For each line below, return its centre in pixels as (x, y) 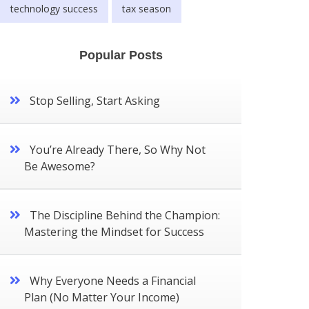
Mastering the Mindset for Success (114, 231)
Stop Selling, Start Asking (95, 100)
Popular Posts (121, 55)
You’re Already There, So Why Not (118, 149)
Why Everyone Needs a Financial (113, 280)
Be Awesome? (60, 166)
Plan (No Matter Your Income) (102, 297)
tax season (147, 8)
